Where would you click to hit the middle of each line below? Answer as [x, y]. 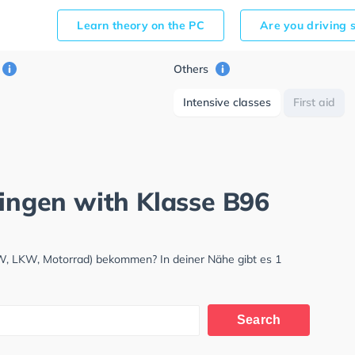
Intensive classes [227, 102]
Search [259, 320]
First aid [315, 102]
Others [193, 69]
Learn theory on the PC [141, 25]
